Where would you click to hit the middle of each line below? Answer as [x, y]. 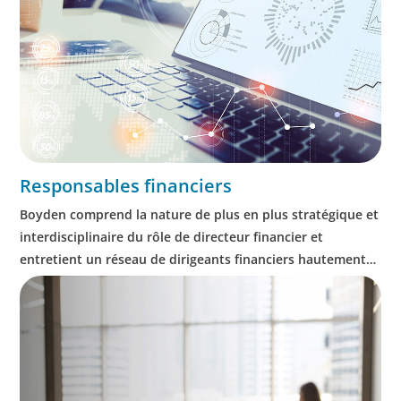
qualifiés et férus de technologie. [121, 281]
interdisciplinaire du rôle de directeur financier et [172, 236]
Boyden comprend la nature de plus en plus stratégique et [200, 214]
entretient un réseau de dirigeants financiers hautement [193, 259]
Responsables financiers [126, 185]
